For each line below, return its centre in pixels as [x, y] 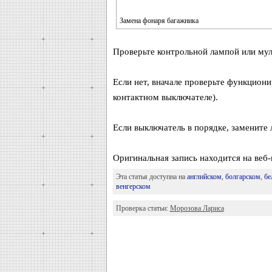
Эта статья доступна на [151, 177]
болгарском [243, 177]
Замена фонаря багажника [159, 21]
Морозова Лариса [197, 208]
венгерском [133, 186]
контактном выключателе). [165, 97]
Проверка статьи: [143, 208]
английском [204, 177]
